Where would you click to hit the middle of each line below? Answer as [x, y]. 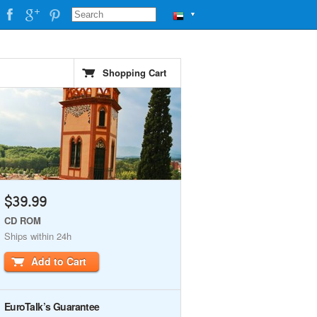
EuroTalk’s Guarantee [52, 306]
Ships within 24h [38, 236]
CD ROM [23, 220]
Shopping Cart [134, 73]
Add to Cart [59, 261]
